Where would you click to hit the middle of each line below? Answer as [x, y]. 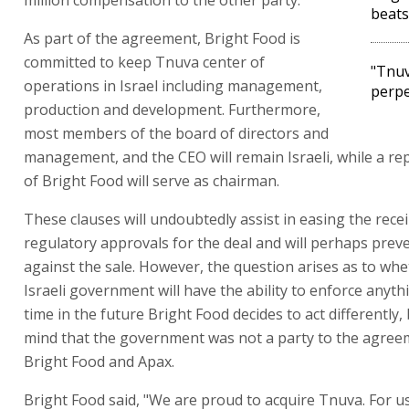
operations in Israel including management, [173, 86]
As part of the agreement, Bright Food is [162, 38]
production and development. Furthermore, [172, 110]
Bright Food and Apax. [99, 362]
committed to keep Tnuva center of [144, 62]
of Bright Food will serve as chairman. [152, 181]
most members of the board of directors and [176, 133]
